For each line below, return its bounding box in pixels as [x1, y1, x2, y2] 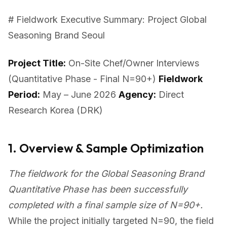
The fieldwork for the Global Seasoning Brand [8, 168, 204, 179]
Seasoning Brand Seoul [8, 30, 105, 41]
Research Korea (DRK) [8, 105, 103, 116]
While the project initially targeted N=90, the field [8, 215, 214, 226]
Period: [8, 89, 40, 100]
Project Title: [8, 58, 66, 68]
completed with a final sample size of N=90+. [8, 200, 203, 210]
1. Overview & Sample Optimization [8, 140, 204, 156]
